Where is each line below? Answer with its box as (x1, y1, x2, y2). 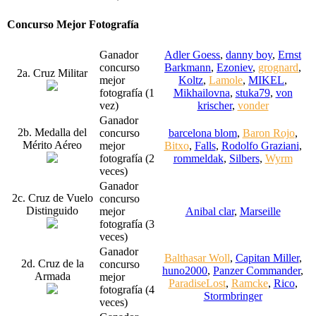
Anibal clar (185, 205, 234, 217)
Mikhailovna (173, 86, 230, 99)
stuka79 (235, 86, 270, 99)
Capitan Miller (235, 251, 299, 264)
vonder (237, 99, 269, 111)
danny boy (226, 48, 272, 61)
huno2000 (162, 264, 207, 276)
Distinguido (26, 204, 78, 217)
